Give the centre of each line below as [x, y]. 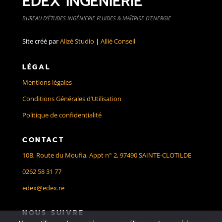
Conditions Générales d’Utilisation [72, 98]
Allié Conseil [118, 41]
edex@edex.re [43, 188]
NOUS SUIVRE [53, 213]
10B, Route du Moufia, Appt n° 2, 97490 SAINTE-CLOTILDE [107, 155]
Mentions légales [47, 82]
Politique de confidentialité [62, 115]
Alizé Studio [77, 41]
